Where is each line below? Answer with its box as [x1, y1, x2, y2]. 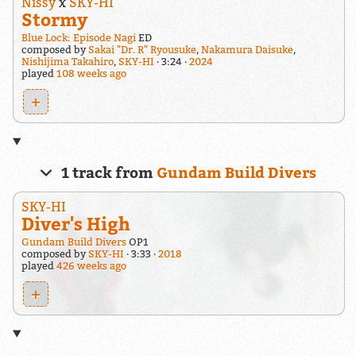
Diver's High [21, 212, 130, 234]
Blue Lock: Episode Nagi [21, 32, 136, 44]
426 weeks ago [56, 260, 126, 272]
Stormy [21, 8, 87, 30]
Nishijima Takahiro [21, 56, 114, 68]
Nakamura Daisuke [200, 44, 293, 56]
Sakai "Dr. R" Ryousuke [87, 44, 196, 56]
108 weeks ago [56, 68, 126, 80]
